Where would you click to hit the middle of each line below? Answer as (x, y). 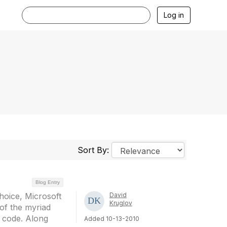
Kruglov (121, 203)
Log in (174, 15)
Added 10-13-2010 (111, 219)
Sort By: (94, 150)
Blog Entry (47, 182)
